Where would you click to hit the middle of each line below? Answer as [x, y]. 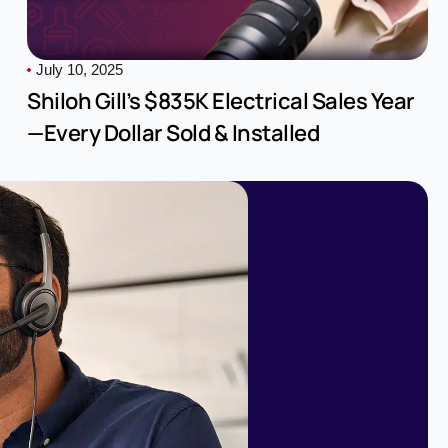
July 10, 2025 [80, 70]
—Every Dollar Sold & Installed [173, 133]
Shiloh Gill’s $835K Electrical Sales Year [221, 101]
